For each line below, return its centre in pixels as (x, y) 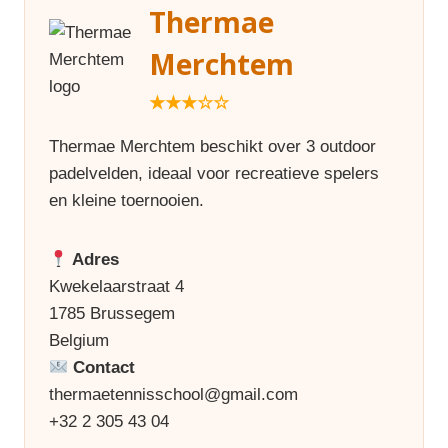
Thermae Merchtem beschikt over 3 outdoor (212, 146)
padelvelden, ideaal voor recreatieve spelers (214, 173)
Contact (102, 367)
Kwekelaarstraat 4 (116, 286)
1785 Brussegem (112, 313)
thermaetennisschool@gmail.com (173, 394)
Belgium (79, 340)
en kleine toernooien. (126, 200)
